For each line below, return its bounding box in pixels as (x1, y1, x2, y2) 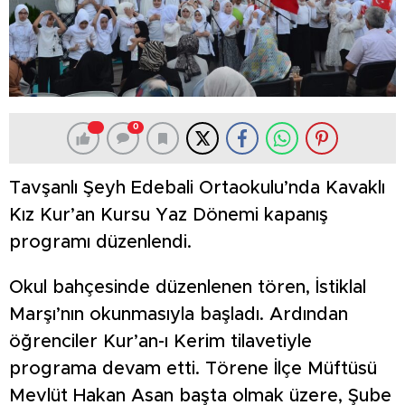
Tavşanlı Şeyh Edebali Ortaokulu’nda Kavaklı (9, 179, 385, 198)
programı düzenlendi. (9, 233, 192, 252)
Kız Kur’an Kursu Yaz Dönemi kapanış (9, 206, 328, 225)
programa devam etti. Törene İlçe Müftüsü (9, 360, 377, 379)
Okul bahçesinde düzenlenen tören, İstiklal (9, 278, 366, 297)
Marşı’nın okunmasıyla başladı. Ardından (9, 306, 348, 325)
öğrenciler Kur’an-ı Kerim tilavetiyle (9, 333, 312, 352)
